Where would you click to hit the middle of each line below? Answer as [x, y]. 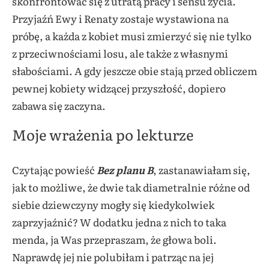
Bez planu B [124, 169]
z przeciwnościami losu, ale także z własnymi [120, 53]
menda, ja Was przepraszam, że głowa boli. [114, 239]
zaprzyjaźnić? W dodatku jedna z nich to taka [119, 222]
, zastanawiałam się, [202, 169]
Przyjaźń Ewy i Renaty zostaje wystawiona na [120, 18]
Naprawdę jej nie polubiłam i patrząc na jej [113, 256]
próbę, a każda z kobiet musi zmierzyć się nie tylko [132, 35]
